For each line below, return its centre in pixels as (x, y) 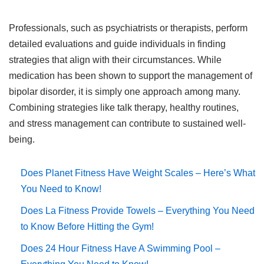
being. (22, 139)
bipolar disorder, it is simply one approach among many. (125, 92)
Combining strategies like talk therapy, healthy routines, (124, 108)
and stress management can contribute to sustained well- (127, 123)
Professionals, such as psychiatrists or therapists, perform (128, 28)
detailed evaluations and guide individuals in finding (117, 44)
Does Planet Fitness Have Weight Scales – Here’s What (138, 173)
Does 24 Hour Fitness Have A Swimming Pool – (121, 248)
